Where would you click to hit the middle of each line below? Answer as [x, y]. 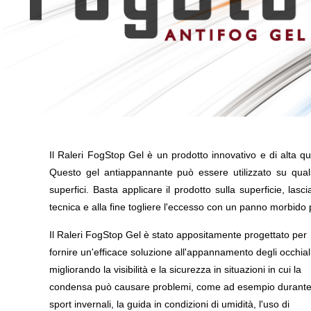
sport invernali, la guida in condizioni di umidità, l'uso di [169, 304]
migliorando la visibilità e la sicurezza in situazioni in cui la [175, 269]
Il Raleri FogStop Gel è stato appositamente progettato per [178, 235]
